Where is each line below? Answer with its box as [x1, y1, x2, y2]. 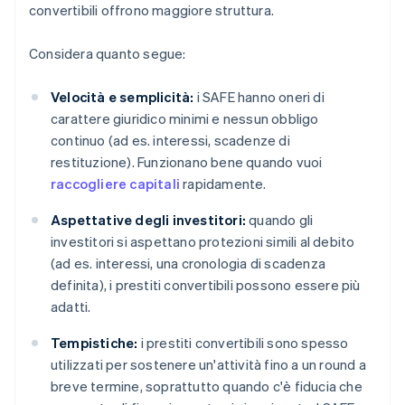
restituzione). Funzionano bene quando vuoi [51, 153, 323, 172]
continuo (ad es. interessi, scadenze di [51, 131, 290, 150]
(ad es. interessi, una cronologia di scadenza [51, 254, 325, 273]
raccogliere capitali [51, 174, 180, 193]
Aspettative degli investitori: [51, 211, 246, 230]
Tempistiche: [51, 334, 138, 353]
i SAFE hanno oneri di [193, 88, 325, 107]
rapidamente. [180, 174, 267, 193]
